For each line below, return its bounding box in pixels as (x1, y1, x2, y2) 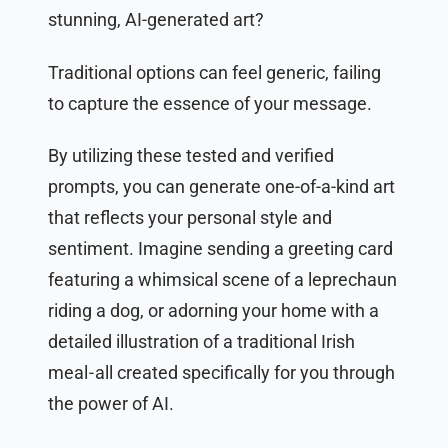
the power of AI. (48, 393, 174, 415)
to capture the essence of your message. (48, 92, 376, 114)
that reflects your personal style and (48, 207, 332, 229)
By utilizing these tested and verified (48, 145, 334, 167)
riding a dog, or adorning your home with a (48, 300, 379, 322)
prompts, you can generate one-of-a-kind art (48, 176, 395, 198)
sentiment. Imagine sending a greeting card (48, 238, 393, 260)
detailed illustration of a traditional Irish (48, 331, 355, 353)
